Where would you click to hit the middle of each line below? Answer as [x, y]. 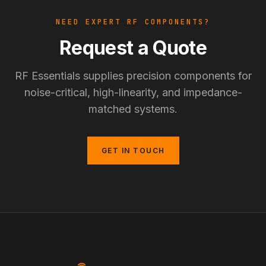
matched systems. [133, 109]
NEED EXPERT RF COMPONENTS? [133, 22]
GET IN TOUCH [133, 151]
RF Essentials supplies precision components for [133, 76]
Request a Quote [133, 48]
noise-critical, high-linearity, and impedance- [133, 92]
